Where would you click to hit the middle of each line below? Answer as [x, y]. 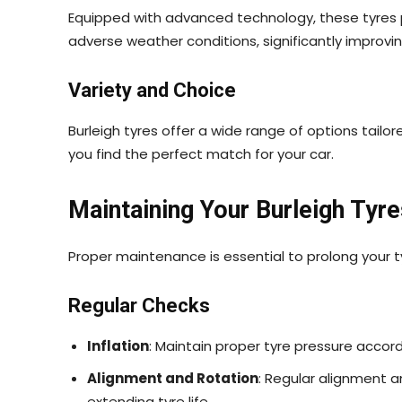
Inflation [118, 345]
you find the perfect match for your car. [201, 153]
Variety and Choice [152, 90]
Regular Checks [139, 305]
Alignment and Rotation [173, 378]
